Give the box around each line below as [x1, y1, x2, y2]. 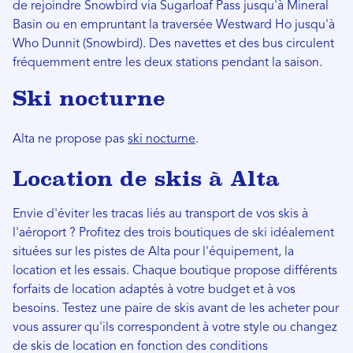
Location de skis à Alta [13, 166, 280, 191]
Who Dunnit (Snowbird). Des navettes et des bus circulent [13, 37, 334, 50]
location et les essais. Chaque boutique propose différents [13, 264, 337, 277]
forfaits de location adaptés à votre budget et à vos [13, 283, 295, 296]
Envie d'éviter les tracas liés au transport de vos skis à [13, 207, 308, 221]
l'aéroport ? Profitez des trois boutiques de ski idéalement [13, 226, 334, 240]
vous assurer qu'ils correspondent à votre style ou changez [13, 321, 337, 334]
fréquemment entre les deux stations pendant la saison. [13, 56, 322, 69]
